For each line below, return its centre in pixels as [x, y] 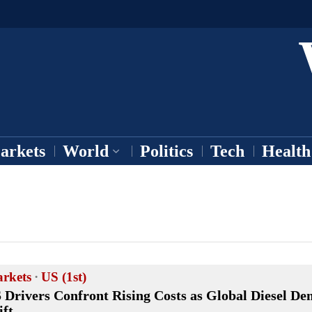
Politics [166, 151]
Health [286, 151]
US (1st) [64, 277]
